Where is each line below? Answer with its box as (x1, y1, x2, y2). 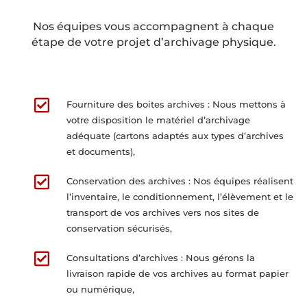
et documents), (66, 145, 135, 157)
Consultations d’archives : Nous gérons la (66, 251, 255, 263)
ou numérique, (66, 283, 134, 295)
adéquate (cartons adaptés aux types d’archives (66, 130, 284, 141)
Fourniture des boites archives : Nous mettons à (66, 98, 286, 110)
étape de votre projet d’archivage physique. (31, 35, 276, 49)
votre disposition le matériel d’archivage (66, 114, 250, 125)
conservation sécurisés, (66, 222, 172, 234)
